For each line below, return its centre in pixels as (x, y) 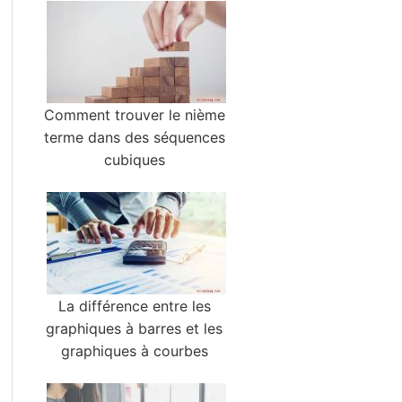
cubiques (134, 160)
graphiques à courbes (134, 351)
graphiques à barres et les (135, 328)
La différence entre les (134, 306)
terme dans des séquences (134, 137)
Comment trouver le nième (134, 115)
